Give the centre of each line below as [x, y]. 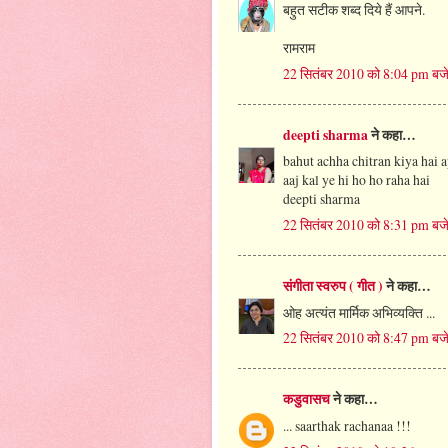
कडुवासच [306, 398]
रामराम [299, 48]
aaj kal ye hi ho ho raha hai [356, 180]
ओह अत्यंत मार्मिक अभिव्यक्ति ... [359, 312]
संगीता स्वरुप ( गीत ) [333, 285]
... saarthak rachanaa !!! [347, 425]
